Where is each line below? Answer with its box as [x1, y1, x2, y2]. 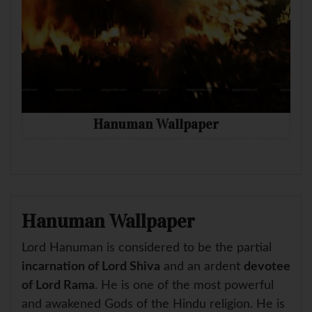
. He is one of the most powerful [95, 279, 274, 292]
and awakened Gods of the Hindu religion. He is [22, 297, 285, 311]
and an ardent [160, 260, 244, 273]
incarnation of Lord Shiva [22, 260, 160, 273]
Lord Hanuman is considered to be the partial [22, 241, 272, 254]
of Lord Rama [22, 279, 95, 292]
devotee [244, 260, 290, 273]
